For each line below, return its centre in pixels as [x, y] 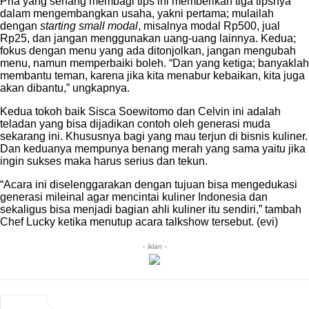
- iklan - [154, 246]
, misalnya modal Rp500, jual [209, 26]
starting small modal [89, 26]
